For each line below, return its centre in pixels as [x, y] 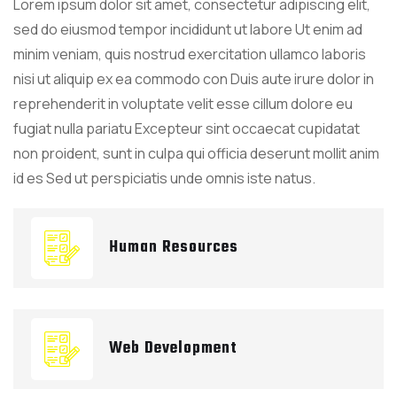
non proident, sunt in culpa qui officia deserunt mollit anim [196, 153]
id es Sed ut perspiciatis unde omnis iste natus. [164, 178]
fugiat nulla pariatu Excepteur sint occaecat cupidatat [187, 128]
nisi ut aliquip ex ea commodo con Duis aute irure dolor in [194, 78]
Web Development [173, 348]
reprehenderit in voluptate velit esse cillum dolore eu [183, 103]
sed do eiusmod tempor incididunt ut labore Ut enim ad [188, 29]
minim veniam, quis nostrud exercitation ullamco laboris [190, 54]
